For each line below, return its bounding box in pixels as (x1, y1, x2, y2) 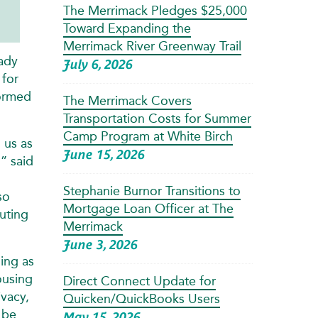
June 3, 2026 (62, 236, 138, 252)
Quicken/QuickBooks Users (62, 290, 220, 307)
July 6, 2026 (62, 56, 133, 72)
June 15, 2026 (62, 146, 145, 162)
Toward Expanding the (62, 20, 191, 36)
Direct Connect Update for (62, 273, 216, 289)
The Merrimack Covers (62, 92, 192, 109)
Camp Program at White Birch (62, 128, 233, 144)
